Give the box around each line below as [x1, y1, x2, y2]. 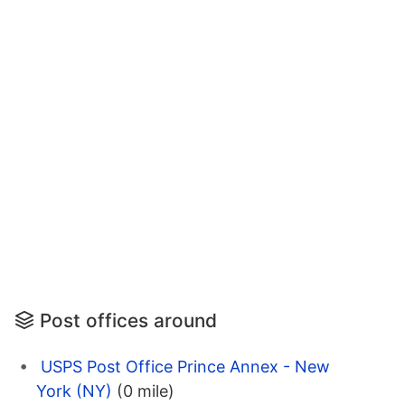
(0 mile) [117, 381, 174, 401]
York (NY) [36, 381, 112, 401]
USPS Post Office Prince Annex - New [41, 357, 330, 377]
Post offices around [40, 309, 217, 333]
